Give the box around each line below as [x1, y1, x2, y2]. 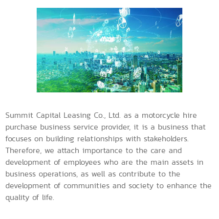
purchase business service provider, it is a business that [5, 121, 206, 133]
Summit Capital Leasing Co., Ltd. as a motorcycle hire [5, 109, 197, 121]
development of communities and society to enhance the [5, 180, 212, 192]
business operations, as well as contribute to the [5, 168, 181, 180]
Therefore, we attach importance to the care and [5, 145, 182, 156]
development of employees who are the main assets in [5, 156, 204, 168]
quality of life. [5, 192, 55, 203]
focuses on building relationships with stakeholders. [5, 133, 189, 145]
